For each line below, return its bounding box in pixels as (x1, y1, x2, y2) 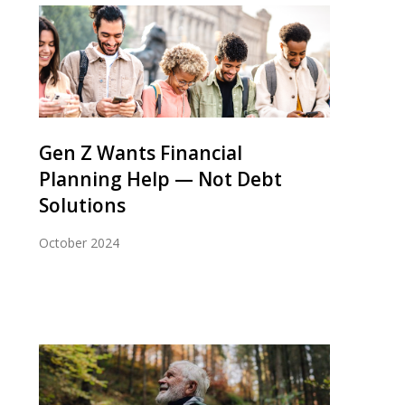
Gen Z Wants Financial (39, 139, 242, 165)
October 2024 (39, 233, 119, 251)
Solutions (39, 192, 126, 218)
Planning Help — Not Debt (39, 165, 282, 192)
